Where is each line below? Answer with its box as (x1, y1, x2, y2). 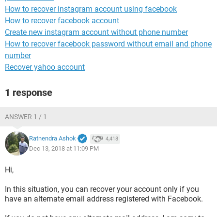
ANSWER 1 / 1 (5, 113, 47, 121)
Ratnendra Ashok (29, 135, 76, 142)
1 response (5, 87, 52, 98)
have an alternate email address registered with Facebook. (5, 194, 203, 203)
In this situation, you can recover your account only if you (5, 185, 199, 194)
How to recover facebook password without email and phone (5, 39, 212, 48)
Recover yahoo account (5, 62, 85, 72)
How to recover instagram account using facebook (5, 4, 177, 14)
